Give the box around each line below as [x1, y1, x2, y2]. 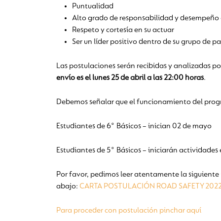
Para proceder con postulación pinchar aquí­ [56, 207, 201, 215]
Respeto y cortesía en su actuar [72, 26, 174, 35]
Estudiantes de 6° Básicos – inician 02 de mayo [56, 122, 212, 131]
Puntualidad [72, 2, 113, 11]
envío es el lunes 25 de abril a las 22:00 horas [56, 74, 204, 82]
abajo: [56, 183, 79, 191]
